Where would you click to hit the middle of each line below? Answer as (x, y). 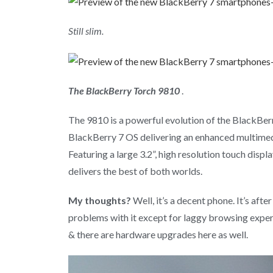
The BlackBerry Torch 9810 (124, 90)
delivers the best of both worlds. (135, 171)
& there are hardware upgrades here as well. (158, 234)
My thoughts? (100, 200)
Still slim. (86, 30)
